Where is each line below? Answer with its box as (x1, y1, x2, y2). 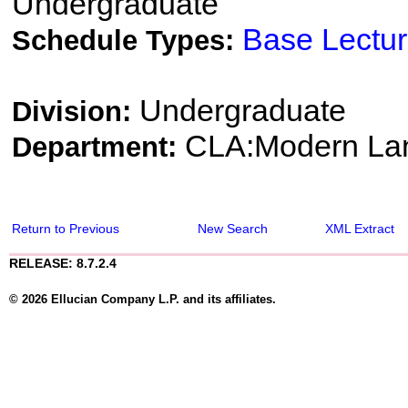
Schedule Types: (12, 25, 242, 56)
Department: (12, 131, 185, 163)
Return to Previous (12, 221, 119, 236)
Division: (12, 96, 139, 127)
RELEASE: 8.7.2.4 (9, 256, 117, 270)
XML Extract (325, 221, 394, 236)
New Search (198, 221, 268, 236)
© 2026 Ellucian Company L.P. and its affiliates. (9, 292, 276, 307)
